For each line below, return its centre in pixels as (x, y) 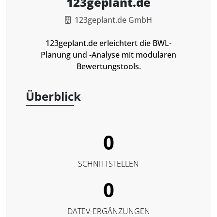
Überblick (53, 96)
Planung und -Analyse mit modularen (108, 55)
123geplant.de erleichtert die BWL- (108, 43)
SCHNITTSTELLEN (108, 164)
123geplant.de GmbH (113, 20)
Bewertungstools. (108, 66)
